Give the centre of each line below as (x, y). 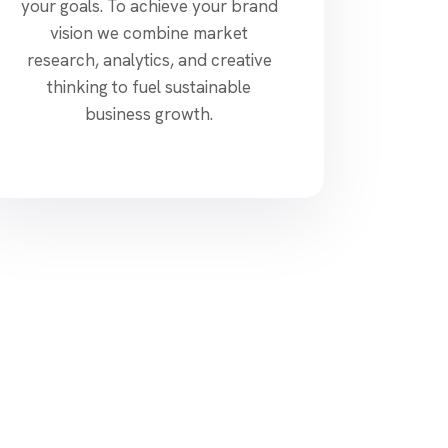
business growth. (149, 113)
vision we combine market (149, 32)
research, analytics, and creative (149, 59)
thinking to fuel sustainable (149, 86)
